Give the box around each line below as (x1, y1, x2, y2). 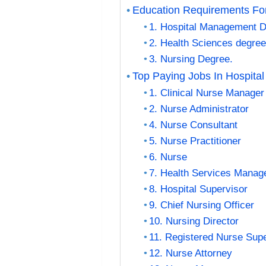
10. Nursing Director (149, 215, 239, 227)
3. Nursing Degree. (149, 53, 233, 65)
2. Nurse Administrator (149, 103, 249, 115)
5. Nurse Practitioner (149, 135, 242, 147)
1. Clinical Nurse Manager (149, 87, 265, 99)
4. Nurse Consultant (149, 119, 238, 131)
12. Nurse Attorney (149, 247, 233, 259)
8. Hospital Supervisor (149, 183, 248, 195)
